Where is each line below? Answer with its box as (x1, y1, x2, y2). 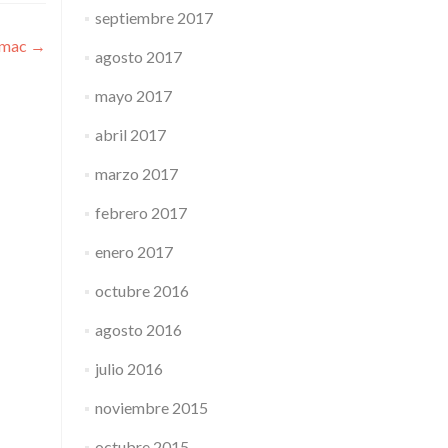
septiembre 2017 (94, 8, 213, 27)
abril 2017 (94, 125, 166, 144)
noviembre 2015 (94, 398, 208, 417)
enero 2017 (94, 242, 173, 261)
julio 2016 (94, 359, 163, 378)
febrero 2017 (94, 203, 187, 222)
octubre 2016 (94, 281, 189, 300)
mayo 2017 (94, 86, 172, 105)
